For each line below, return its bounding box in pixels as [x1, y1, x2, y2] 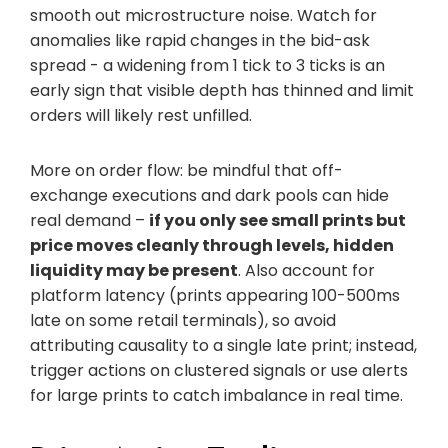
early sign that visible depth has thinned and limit [30, 78, 414, 102]
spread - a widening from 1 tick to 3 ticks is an [30, 53, 385, 77]
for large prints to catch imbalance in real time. [30, 383, 403, 407]
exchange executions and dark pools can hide [30, 183, 389, 207]
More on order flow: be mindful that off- [30, 158, 343, 182]
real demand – [30, 208, 149, 232]
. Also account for [238, 258, 375, 282]
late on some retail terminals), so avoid [30, 308, 336, 332]
